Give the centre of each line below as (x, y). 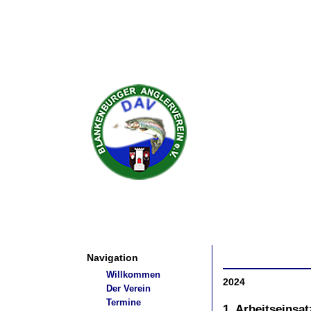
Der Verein (128, 288)
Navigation (112, 258)
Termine (124, 302)
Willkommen (133, 275)
